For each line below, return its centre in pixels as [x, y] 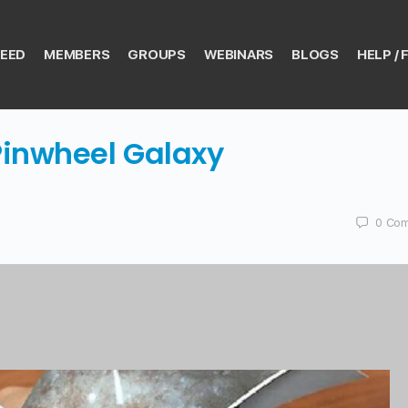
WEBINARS [239, 55]
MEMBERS [77, 55]
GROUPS [157, 55]
